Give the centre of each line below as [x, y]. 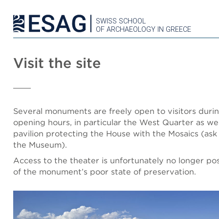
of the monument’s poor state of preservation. [105, 172]
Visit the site [57, 63]
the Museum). [40, 145]
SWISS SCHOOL [121, 21]
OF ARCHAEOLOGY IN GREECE [143, 30]
